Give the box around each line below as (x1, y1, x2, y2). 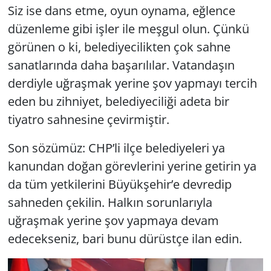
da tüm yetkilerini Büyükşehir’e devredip (7, 175, 232, 192)
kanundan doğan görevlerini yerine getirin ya (7, 157, 256, 174)
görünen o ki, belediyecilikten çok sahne (7, 38, 230, 55)
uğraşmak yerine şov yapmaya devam (7, 212, 219, 229)
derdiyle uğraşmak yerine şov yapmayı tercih (7, 74, 257, 91)
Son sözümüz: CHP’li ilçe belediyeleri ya (7, 139, 225, 156)
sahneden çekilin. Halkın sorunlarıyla (7, 194, 212, 211)
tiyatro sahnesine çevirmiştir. (7, 111, 169, 128)
